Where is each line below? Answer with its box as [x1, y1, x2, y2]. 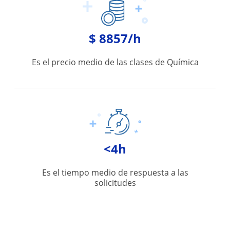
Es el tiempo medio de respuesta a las [42, 167, 188, 178]
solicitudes [94, 177, 136, 188]
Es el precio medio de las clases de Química [31, 56, 199, 68]
